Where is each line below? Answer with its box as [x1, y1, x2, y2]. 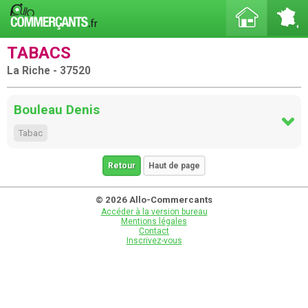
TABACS [7, 43, 71, 63]
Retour [108, 161, 135, 171]
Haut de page [148, 161, 200, 171]
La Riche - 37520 [7, 65, 91, 77]
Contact [139, 226, 169, 236]
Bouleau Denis [14, 101, 100, 118]
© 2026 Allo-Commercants [96, 195, 212, 206]
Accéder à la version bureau [100, 207, 208, 217]
